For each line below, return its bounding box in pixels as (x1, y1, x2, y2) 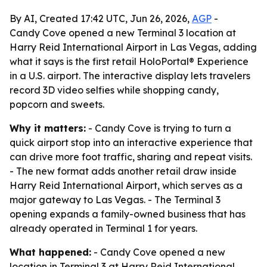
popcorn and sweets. (10, 98, 104, 110)
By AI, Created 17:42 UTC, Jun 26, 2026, (10, 13, 192, 24)
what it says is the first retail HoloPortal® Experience (10, 55, 249, 67)
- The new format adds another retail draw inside (10, 165, 237, 177)
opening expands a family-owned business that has (10, 208, 246, 220)
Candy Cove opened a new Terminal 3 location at (10, 27, 236, 39)
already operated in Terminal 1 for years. (10, 222, 197, 234)
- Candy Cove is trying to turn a (86, 122, 231, 134)
